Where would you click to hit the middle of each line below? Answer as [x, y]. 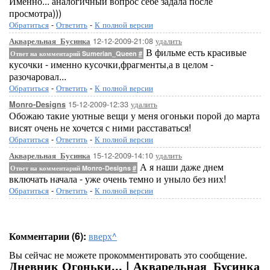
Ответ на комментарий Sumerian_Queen [74, 53]
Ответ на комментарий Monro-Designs [71, 168]
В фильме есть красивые [195, 52]
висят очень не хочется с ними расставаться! [100, 127]
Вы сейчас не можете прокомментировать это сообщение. [128, 255]
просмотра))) [35, 13]
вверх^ [103, 236]
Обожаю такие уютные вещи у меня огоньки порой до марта [134, 115]
